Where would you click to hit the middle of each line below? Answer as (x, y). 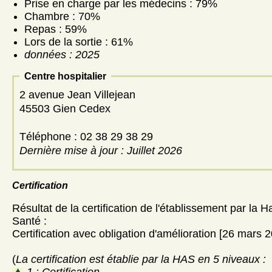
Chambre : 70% (62, 16)
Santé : (29, 221)
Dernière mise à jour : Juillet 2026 (101, 150)
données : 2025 (62, 54)
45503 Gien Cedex (66, 108)
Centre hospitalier (65, 76)
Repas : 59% (56, 29)
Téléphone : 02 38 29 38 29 (114, 136)
